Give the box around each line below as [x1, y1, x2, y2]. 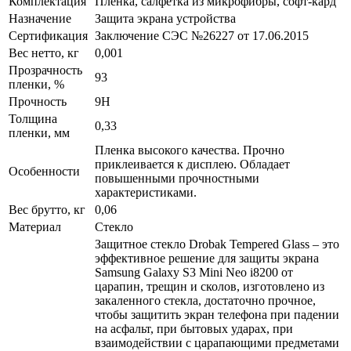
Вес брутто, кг [9, 202, 85, 216]
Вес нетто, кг [9, 45, 79, 60]
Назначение [9, 11, 71, 25]
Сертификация [9, 28, 88, 42]
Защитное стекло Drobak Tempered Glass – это [95, 237, 339, 251]
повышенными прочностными [95, 171, 259, 185]
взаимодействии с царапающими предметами [95, 335, 339, 349]
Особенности [9, 164, 80, 178]
